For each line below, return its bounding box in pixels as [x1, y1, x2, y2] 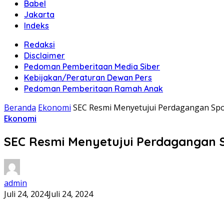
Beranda [4, 102, 36, 113]
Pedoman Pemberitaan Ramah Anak [24, 83, 163, 93]
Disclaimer [24, 50, 65, 60]
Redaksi [24, 39, 55, 49]
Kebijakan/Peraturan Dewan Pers [24, 72, 152, 82]
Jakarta [24, 9, 54, 19]
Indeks [24, 20, 49, 30]
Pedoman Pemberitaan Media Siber [24, 61, 160, 71]
